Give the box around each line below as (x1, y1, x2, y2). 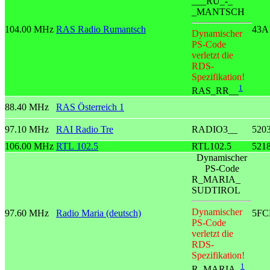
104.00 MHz (5, 24, 54, 35)
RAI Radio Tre (56, 124, 113, 135)
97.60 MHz (5, 208, 49, 219)
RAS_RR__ (192, 85, 239, 96)
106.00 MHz (5, 141, 54, 152)
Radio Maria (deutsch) (56, 208, 141, 219)
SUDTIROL (192, 185, 240, 196)
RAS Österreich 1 (56, 102, 124, 113)
